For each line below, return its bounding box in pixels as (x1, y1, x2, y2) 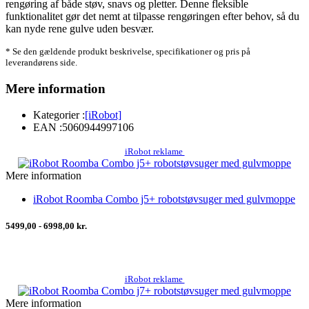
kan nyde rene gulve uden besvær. (6, 22, 154, 34)
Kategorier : (33, 109, 85, 121)
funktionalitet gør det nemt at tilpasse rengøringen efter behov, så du (6, 10, 299, 22)
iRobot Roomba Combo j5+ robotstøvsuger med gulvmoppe (33, 193, 295, 206)
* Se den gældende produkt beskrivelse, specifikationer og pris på (6, 46, 250, 57)
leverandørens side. (6, 57, 77, 68)
